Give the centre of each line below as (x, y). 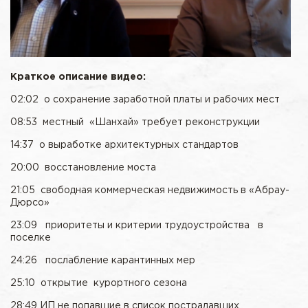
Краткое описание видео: (78, 77)
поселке (31, 238)
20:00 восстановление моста (83, 167)
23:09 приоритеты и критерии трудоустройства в (137, 225)
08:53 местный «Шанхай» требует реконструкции (135, 122)
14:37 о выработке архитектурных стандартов (124, 145)
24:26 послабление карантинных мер (107, 260)
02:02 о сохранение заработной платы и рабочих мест (145, 99)
